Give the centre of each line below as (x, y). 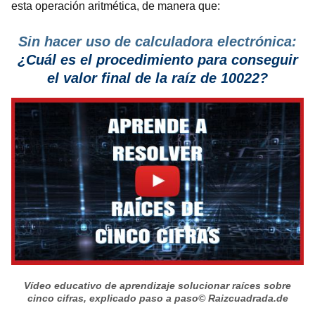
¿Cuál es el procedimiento (105, 60)
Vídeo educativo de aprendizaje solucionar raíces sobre (157, 285)
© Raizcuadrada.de (243, 298)
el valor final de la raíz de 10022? (157, 78)
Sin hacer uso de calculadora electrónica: (157, 42)
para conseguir (245, 60)
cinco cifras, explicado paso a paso (112, 298)
